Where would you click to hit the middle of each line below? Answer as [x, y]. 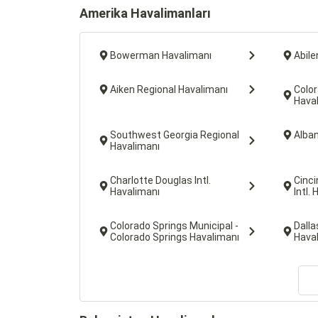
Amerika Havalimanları [145, 13]
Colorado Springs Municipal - [174, 226]
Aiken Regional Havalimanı [169, 89]
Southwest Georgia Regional [175, 135]
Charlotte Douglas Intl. [160, 180]
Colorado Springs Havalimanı [175, 237]
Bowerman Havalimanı [161, 55]
